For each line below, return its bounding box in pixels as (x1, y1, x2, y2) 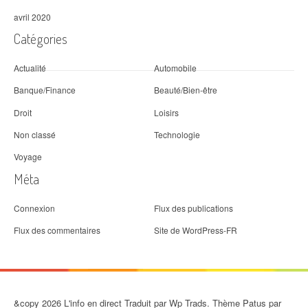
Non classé (14, 129, 56, 141)
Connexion (14, 201, 55, 214)
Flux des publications (154, 201, 233, 214)
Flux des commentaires (14, 223, 100, 236)
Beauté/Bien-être (154, 84, 217, 96)
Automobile (154, 62, 197, 74)
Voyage (14, 151, 42, 163)
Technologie (154, 129, 200, 141)
